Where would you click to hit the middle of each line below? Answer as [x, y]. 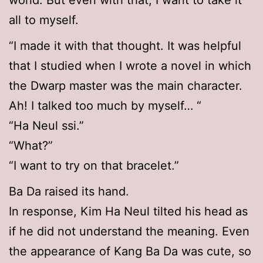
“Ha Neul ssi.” [46, 126]
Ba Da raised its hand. [69, 192]
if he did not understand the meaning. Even [129, 232]
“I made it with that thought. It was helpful [125, 46]
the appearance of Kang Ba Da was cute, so [130, 252]
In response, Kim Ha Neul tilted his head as [128, 212]
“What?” [31, 146]
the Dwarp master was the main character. [126, 86]
